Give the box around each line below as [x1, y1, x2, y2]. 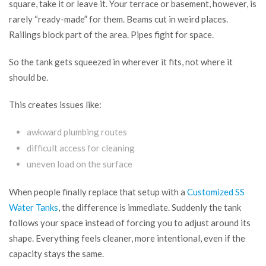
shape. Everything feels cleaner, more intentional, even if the [9, 233, 245, 244]
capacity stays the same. [9, 248, 104, 259]
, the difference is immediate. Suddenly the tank [58, 202, 241, 213]
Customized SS [187, 186, 245, 198]
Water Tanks [9, 202, 58, 213]
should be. [9, 72, 48, 83]
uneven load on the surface [27, 159, 132, 170]
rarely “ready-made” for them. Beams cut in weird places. [9, 14, 228, 25]
